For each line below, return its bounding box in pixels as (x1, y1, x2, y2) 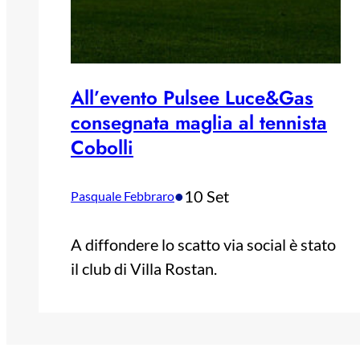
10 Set (184, 186, 229, 206)
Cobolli (71, 133, 133, 162)
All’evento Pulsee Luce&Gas (71, 83, 313, 112)
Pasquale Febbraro (71, 187, 174, 203)
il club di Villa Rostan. (71, 258, 217, 278)
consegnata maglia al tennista (71, 108, 327, 137)
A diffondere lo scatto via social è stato (71, 234, 336, 254)
